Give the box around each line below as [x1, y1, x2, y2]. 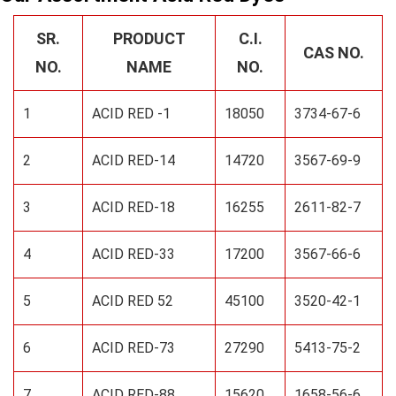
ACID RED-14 [92, 152, 175, 169]
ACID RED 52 [92, 293, 177, 309]
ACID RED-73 [92, 339, 175, 356]
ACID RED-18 [92, 199, 175, 216]
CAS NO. [303, 43, 364, 62]
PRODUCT [112, 29, 186, 48]
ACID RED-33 [92, 246, 175, 263]
